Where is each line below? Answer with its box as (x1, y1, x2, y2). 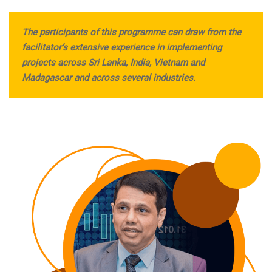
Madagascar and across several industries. (21, 72, 195, 83)
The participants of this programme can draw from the (21, 26, 241, 38)
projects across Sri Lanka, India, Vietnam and (21, 56, 205, 68)
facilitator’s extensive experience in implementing (21, 41, 222, 53)
